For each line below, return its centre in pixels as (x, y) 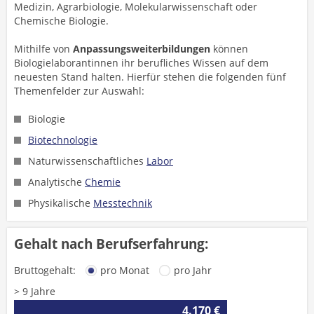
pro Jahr (193, 270)
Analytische (56, 182)
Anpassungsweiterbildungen (142, 49)
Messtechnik (123, 203)
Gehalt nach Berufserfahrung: (111, 244)
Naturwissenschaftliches (87, 161)
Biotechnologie (63, 140)
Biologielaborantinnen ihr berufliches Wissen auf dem (141, 63)
